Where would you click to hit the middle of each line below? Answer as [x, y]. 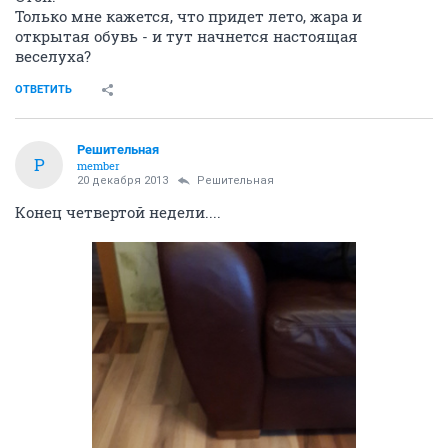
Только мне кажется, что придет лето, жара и [188, 15]
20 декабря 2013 [122, 180]
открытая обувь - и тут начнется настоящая [186, 35]
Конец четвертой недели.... [118, 211]
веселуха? [53, 55]
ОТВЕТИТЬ [43, 89]
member [98, 165]
